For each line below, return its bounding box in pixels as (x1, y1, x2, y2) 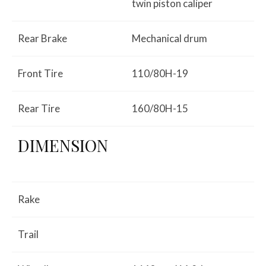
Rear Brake (18, 31, 67, 45)
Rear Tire (18, 102, 60, 115)
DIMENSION (18, 134, 108, 156)
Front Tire (18, 66, 63, 80)
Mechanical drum (132, 31, 207, 45)
